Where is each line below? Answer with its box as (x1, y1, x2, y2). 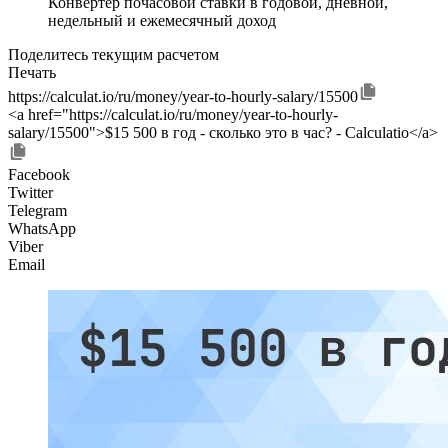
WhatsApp (8, 219, 76, 237)
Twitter (8, 183, 53, 201)
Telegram (8, 201, 67, 219)
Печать (8, 63, 56, 81)
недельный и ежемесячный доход (48, 11, 276, 29)
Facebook (8, 165, 70, 183)
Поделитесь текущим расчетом (8, 45, 219, 63)
